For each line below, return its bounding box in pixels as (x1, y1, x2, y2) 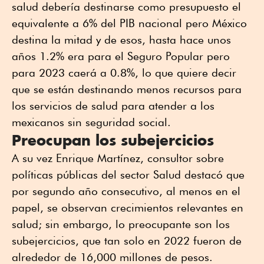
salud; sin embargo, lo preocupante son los (12, 217, 230, 231)
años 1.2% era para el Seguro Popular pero (12, 49, 230, 63)
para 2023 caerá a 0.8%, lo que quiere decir (12, 66, 236, 80)
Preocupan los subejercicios (12, 131, 214, 150)
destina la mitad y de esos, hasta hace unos (12, 33, 231, 47)
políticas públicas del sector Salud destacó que (12, 168, 245, 181)
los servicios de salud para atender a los (12, 99, 214, 113)
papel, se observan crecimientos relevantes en (12, 201, 243, 214)
